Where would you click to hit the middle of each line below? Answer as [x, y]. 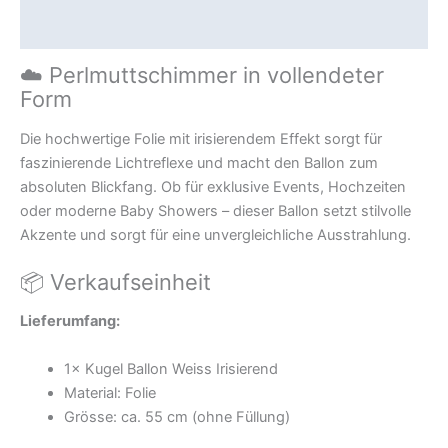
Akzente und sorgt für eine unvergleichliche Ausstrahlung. [215, 234]
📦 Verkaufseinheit [115, 281]
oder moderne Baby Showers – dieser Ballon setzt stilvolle [215, 210]
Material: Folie [109, 392]
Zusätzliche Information [105, 29]
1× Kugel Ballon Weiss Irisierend [170, 368]
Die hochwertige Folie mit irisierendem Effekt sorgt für [201, 138]
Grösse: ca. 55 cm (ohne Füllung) [176, 416]
